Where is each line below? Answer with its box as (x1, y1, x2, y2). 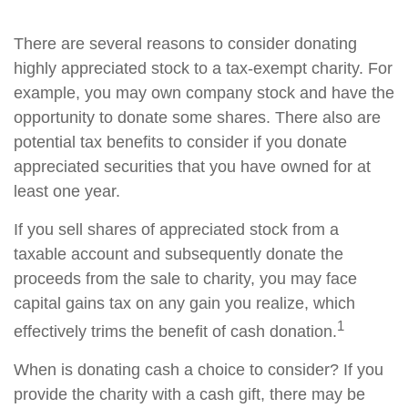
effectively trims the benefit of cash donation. (14, 322, 337, 342)
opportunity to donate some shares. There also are (14, 108, 381, 127)
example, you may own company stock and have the (14, 84, 394, 103)
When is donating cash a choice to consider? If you (14, 361, 383, 380)
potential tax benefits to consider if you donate (14, 133, 347, 152)
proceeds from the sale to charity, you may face (14, 270, 357, 289)
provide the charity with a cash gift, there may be (14, 385, 365, 404)
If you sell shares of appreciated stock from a (14, 220, 339, 240)
